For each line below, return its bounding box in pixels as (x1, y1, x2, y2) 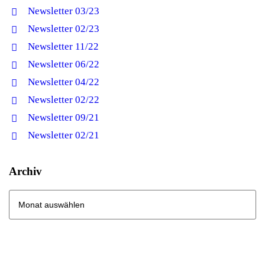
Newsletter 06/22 (28, 58, 99, 70)
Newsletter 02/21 (28, 129, 99, 141)
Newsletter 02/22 (28, 93, 99, 105)
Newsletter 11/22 (28, 40, 99, 52)
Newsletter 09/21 (28, 111, 99, 123)
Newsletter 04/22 (28, 76, 99, 88)
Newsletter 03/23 (28, 5, 99, 17)
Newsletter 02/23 (28, 22, 99, 34)
